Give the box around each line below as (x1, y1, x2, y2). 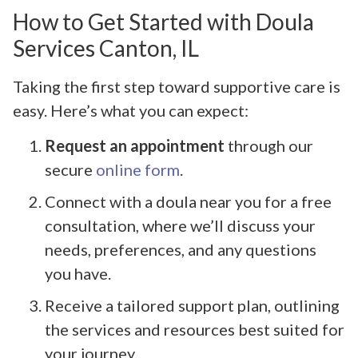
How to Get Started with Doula (13, 7, 314, 35)
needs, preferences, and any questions (45, 240, 316, 260)
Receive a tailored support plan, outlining (45, 296, 340, 316)
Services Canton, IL (13, 34, 199, 62)
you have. (45, 264, 111, 284)
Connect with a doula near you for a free (45, 192, 332, 212)
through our (225, 136, 313, 156)
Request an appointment (45, 136, 225, 156)
